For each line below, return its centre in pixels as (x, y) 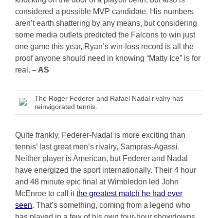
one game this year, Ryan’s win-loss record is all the (105, 47)
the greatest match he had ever (130, 194)
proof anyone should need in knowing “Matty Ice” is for (108, 58)
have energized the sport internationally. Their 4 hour (106, 170)
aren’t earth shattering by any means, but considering (106, 23)
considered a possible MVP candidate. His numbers (105, 12)
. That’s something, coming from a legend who (111, 205)
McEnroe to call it (46, 194)
